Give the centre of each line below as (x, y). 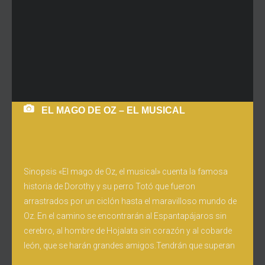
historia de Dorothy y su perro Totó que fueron (109, 186)
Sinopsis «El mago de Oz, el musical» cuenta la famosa (126, 172)
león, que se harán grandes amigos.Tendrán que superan (129, 245)
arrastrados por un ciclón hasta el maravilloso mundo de (130, 201)
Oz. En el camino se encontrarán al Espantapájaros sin (125, 216)
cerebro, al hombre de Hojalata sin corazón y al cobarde (128, 231)
